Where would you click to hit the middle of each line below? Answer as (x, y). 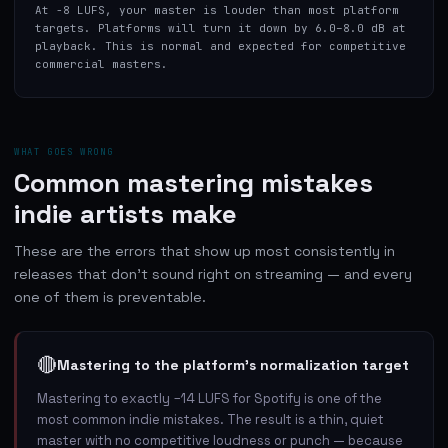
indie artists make (125, 213)
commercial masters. (101, 63)
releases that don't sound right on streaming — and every (213, 273)
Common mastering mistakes (193, 182)
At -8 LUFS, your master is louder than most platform (217, 9)
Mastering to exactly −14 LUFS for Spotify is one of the (209, 398)
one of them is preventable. (110, 296)
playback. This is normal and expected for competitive (220, 45)
